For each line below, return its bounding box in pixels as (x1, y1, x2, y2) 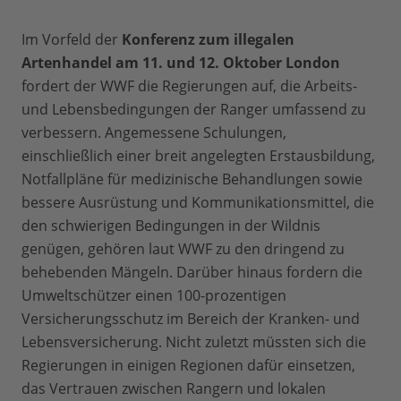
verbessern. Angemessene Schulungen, (21, 123, 286, 142)
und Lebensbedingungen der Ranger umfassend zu (21, 99, 366, 119)
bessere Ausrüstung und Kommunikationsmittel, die (21, 192, 374, 212)
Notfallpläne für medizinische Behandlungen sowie (21, 169, 363, 189)
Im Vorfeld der (21, 30, 122, 49)
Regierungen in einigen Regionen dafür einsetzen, (21, 355, 355, 375)
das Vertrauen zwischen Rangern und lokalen (21, 379, 326, 398)
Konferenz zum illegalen (122, 30, 294, 49)
